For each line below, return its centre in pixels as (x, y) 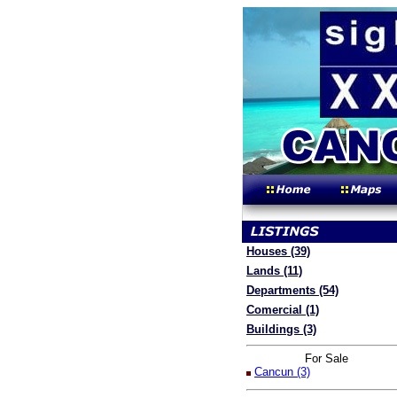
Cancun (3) (282, 372)
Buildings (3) (281, 329)
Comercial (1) (283, 310)
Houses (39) (278, 251)
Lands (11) (274, 271)
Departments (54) (292, 290)
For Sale (326, 359)
